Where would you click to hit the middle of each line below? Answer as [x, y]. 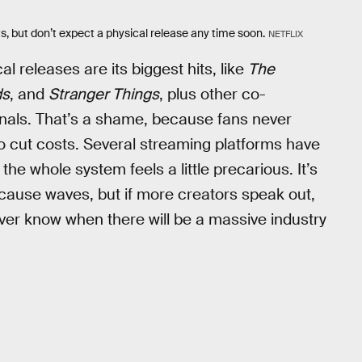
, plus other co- [213, 94]
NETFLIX [285, 34]
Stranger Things [104, 94]
